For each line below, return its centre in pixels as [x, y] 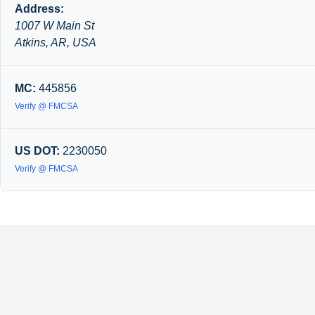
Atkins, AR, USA [56, 43]
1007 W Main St [54, 26]
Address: [39, 9]
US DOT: [37, 151]
